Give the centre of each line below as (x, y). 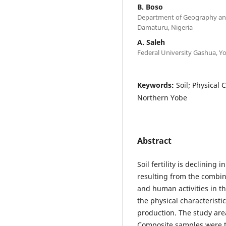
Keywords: (157, 85)
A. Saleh (151, 42)
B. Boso (150, 7)
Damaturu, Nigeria (165, 27)
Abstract (154, 140)
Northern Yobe (162, 97)
